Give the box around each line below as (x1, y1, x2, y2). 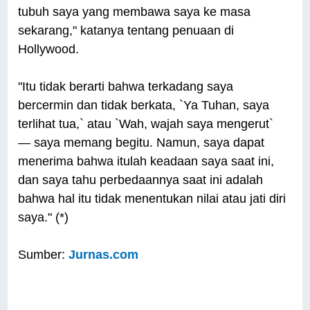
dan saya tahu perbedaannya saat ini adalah (18, 173, 264, 188)
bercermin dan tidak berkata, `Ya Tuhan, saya (18, 98, 270, 113)
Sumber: (18, 248, 69, 262)
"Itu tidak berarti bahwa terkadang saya (18, 80, 234, 94)
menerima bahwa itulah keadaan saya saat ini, (18, 154, 275, 169)
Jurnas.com (69, 248, 139, 262)
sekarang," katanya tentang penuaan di (18, 24, 235, 38)
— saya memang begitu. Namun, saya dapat (18, 136, 265, 150)
